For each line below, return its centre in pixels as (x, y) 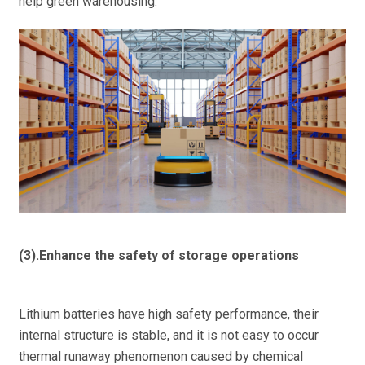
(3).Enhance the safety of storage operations (158, 256)
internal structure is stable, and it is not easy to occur (168, 336)
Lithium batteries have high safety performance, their (168, 314)
